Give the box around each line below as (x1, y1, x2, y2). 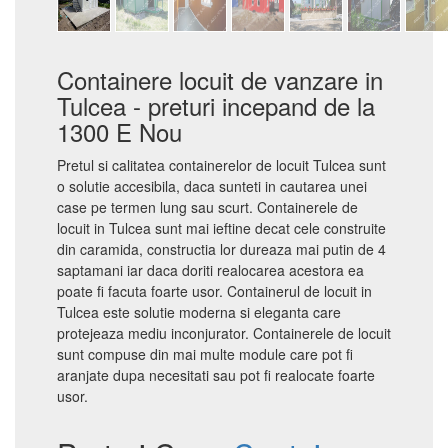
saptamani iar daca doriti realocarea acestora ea (57, 260, 364, 280)
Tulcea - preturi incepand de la (57, 88, 375, 123)
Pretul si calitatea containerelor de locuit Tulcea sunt (57, 155, 386, 175)
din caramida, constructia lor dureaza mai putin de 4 (57, 239, 386, 259)
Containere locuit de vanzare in (57, 62, 383, 97)
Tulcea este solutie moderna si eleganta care (57, 302, 341, 322)
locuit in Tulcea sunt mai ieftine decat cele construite (57, 218, 386, 238)
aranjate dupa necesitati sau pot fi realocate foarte (57, 365, 375, 385)
